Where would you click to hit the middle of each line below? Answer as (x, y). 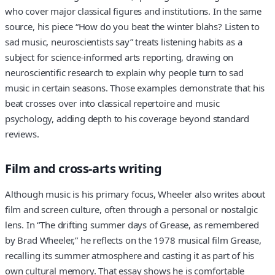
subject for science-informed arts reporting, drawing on (119, 57)
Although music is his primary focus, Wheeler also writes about (135, 194)
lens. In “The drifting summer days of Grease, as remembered (132, 224)
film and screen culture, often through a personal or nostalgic (132, 209)
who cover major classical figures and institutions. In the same (133, 11)
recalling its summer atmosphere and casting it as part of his (130, 255)
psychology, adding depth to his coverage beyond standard (127, 119)
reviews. (22, 134)
